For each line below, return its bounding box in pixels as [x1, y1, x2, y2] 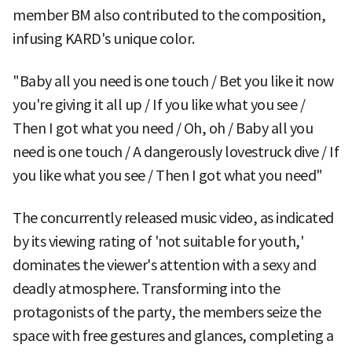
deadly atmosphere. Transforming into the [13, 279, 280, 298]
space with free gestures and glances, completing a [13, 326, 333, 345]
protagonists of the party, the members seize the [13, 302, 321, 321]
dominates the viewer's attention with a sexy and [13, 255, 316, 274]
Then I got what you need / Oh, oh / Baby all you [13, 119, 313, 137]
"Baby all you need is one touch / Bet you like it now [13, 71, 334, 90]
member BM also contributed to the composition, [13, 5, 325, 24]
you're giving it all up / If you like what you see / [13, 95, 305, 114]
